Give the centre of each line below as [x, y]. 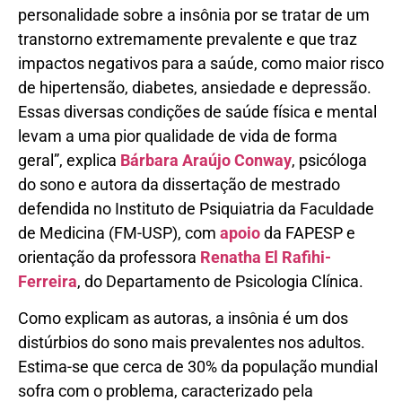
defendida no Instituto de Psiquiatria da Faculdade [196, 208]
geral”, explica [69, 160]
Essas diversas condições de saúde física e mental [197, 111]
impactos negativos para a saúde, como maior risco [201, 63]
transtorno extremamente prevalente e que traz [188, 39]
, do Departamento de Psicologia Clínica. [220, 281]
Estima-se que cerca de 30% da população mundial [198, 367]
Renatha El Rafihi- [266, 257]
